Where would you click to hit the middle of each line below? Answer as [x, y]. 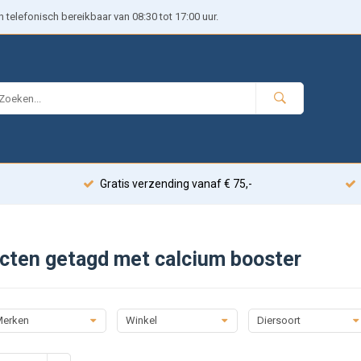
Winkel [141, 320]
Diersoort [278, 320]
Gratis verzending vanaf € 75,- [176, 184]
